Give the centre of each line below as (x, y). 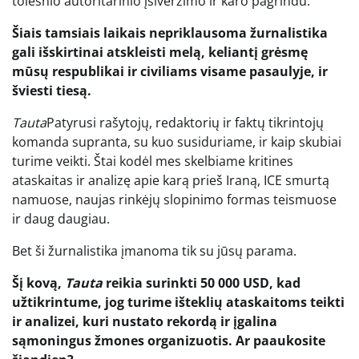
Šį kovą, (38, 282)
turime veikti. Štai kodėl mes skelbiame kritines (153, 161)
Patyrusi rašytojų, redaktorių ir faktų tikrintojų (185, 122)
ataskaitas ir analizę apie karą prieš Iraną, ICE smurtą (171, 180)
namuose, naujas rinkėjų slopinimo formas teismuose (174, 199)
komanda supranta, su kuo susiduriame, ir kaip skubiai (177, 141)
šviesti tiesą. (52, 90)
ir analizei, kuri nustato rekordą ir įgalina (145, 321)
